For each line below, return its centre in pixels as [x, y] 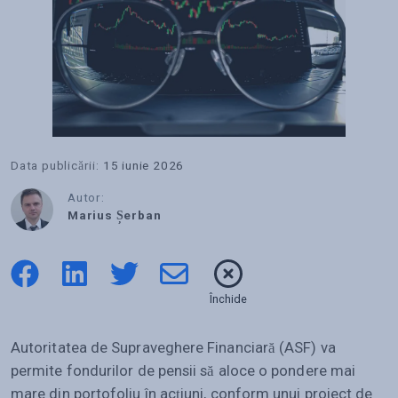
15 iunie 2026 [143, 165]
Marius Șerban [115, 215]
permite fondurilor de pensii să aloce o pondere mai [183, 370]
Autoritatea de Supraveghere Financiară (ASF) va [173, 347]
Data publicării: [55, 165]
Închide [228, 298]
